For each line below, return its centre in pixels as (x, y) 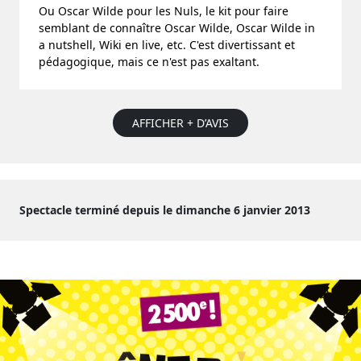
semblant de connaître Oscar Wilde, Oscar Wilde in (177, 28)
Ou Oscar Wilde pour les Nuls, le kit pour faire (164, 11)
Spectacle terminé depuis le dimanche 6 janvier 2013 (165, 210)
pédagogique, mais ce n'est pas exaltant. (149, 62)
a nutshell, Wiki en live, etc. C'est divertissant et (167, 45)
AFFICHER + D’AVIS (180, 123)
